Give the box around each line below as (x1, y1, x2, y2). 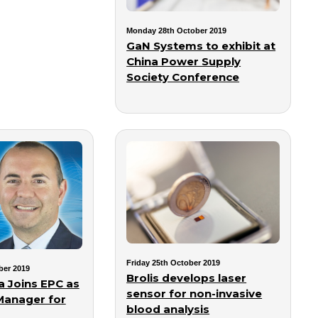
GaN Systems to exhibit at (126, 39, 276, 53)
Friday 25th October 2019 (126, 258, 221, 267)
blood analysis (126, 302, 210, 316)
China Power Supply (126, 55, 241, 69)
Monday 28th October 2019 (126, 26, 227, 35)
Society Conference (126, 70, 240, 84)
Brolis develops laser (126, 270, 247, 285)
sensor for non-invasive (126, 286, 263, 300)
